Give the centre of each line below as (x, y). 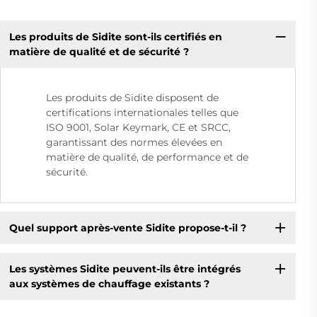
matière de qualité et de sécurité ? (99, 51)
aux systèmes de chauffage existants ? (109, 283)
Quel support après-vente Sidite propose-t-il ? (127, 227)
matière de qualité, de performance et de (147, 157)
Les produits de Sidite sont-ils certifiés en (115, 36)
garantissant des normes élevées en (134, 143)
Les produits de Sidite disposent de (132, 98)
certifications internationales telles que (142, 113)
